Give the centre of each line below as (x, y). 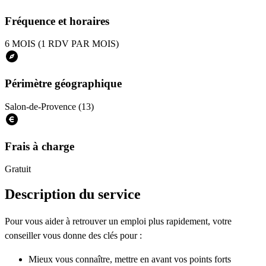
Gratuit (18, 169)
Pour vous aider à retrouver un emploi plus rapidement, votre (118, 221)
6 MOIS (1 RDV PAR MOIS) (62, 44)
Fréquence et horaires (57, 21)
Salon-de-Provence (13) (49, 106)
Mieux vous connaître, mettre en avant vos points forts (130, 259)
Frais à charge (39, 146)
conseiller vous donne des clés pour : (73, 236)
